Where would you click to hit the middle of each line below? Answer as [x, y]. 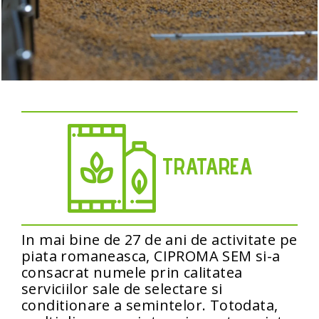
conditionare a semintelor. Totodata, [150, 305]
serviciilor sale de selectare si [122, 288]
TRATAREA [204, 166]
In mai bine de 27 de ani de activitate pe [159, 239]
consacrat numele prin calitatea [132, 272]
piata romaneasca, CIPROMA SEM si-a [151, 256]
